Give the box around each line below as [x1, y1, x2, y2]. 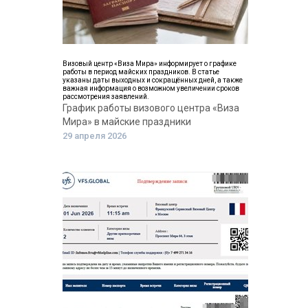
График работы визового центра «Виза [63, 102, 239, 113]
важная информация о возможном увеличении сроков [63, 85, 239, 92]
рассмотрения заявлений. [63, 93, 149, 100]
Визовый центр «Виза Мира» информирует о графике [63, 60, 236, 67]
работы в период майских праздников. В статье [63, 68, 219, 76]
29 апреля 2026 [63, 131, 126, 141]
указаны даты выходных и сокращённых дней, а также [63, 76, 243, 84]
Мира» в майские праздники [63, 116, 191, 127]
